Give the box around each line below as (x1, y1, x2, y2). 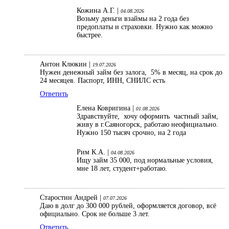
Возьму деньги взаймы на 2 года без (77, 15, 189, 23)
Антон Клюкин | (40, 60, 93, 68)
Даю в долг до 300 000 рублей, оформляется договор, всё (40, 202, 216, 210)
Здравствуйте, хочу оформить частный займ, (77, 112, 218, 121)
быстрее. (77, 31, 103, 39)
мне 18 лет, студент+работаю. (77, 165, 169, 173)
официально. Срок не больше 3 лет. (40, 210, 150, 218)
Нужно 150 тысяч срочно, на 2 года (77, 129, 186, 137)
